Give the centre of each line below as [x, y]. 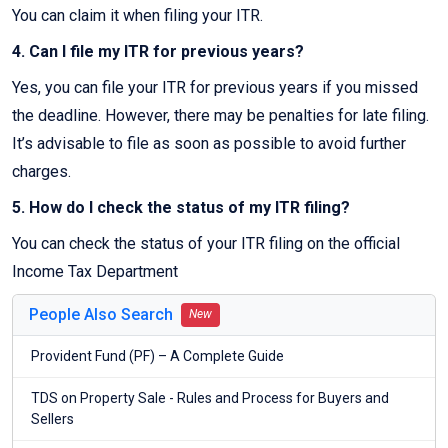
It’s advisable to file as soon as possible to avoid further [209, 144]
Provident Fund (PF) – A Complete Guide [157, 356]
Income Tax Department [95, 272]
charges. [41, 172]
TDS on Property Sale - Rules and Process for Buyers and [210, 398]
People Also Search [101, 315]
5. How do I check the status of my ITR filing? [181, 208]
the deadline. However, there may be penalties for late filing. [220, 116]
